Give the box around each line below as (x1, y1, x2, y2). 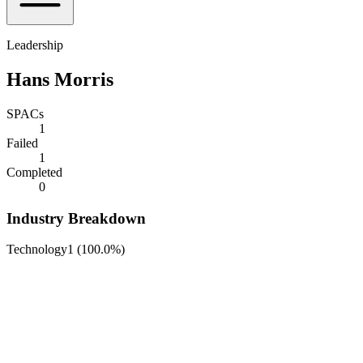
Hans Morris (6, 68, 113, 90)
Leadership (6, 38, 63, 52)
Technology (6, 242, 67, 257)
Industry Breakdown (6, 209, 146, 227)
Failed (6, 135, 38, 150)
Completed (6, 164, 62, 179)
